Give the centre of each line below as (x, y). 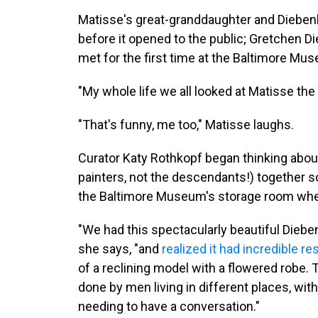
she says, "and (120, 249)
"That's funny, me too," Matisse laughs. (186, 125)
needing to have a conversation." (169, 306)
